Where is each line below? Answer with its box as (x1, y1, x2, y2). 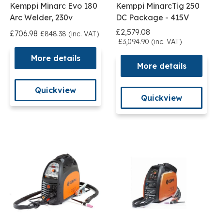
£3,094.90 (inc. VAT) (118, 37, 182, 46)
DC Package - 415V (116, 12, 189, 22)
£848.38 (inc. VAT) (40, 29, 99, 38)
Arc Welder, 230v (10, 12, 73, 22)
